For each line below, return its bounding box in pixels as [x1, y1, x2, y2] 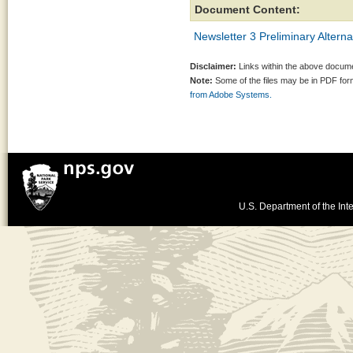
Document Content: [195, 3, 300, 16]
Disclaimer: [190, 61, 236, 71]
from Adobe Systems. [190, 90, 272, 99]
